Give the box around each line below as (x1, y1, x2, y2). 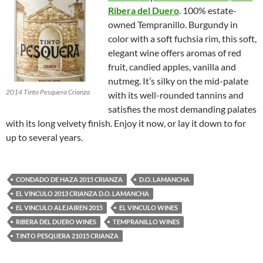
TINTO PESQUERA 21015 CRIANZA (16, 231, 119, 240)
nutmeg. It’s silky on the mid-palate (108, 75, 248, 86)
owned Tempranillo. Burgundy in (108, 18, 238, 30)
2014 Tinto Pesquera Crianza (6, 87, 90, 96)
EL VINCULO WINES (119, 203, 178, 211)
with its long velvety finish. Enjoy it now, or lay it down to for (6, 117, 246, 129)
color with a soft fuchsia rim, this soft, (108, 32, 257, 44)
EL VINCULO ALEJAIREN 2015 (16, 203, 103, 211)
